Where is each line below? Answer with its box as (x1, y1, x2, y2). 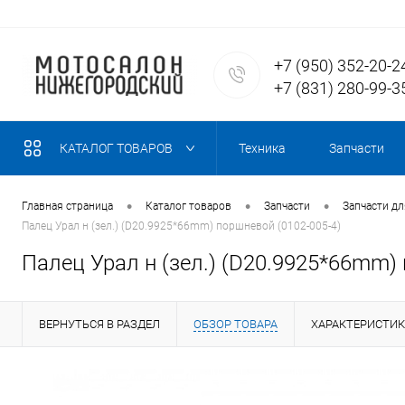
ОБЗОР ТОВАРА (193, 316, 278, 331)
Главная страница (22, 200, 113, 213)
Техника (239, 141, 286, 155)
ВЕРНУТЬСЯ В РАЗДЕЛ (39, 316, 160, 331)
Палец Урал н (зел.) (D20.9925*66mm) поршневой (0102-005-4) (22, 219, 341, 232)
